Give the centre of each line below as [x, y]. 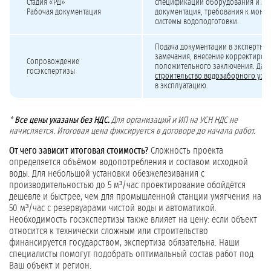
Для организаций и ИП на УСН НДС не [174, 120]
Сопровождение [53, 62]
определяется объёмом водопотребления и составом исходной [129, 162]
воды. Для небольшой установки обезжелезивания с [107, 174]
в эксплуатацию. [181, 86]
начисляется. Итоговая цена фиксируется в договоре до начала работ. [132, 131]
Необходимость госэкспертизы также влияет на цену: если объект [133, 220]
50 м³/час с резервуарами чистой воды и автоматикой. [113, 208]
